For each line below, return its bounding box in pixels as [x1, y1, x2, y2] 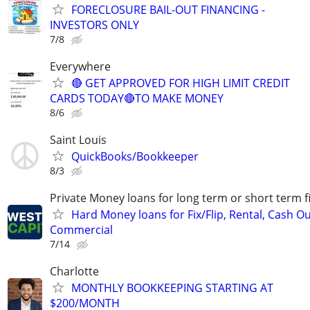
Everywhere [50, 58, 111, 74]
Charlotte [50, 264, 99, 280]
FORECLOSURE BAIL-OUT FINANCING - [71, 1, 265, 17]
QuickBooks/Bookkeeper [71, 148, 199, 164]
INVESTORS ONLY [50, 17, 139, 33]
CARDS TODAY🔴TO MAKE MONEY [50, 90, 224, 106]
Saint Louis [50, 131, 107, 147]
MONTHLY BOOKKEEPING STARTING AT [71, 280, 273, 296]
